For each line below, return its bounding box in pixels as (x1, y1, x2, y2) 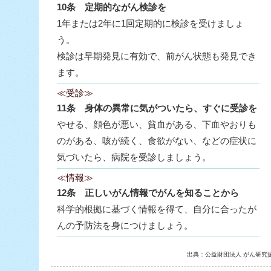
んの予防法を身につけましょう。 (57, 220, 193, 230)
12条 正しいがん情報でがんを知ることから (57, 188, 239, 198)
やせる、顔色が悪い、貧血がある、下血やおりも (57, 119, 256, 129)
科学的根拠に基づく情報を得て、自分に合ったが (57, 204, 256, 214)
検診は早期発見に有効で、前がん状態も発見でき (57, 51, 256, 61)
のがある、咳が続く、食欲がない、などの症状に (57, 135, 256, 146)
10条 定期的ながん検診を (57, 2, 166, 12)
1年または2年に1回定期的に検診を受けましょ (57, 18, 244, 28)
